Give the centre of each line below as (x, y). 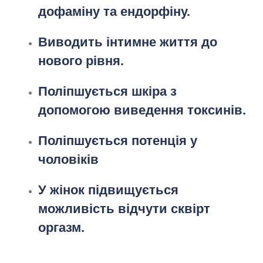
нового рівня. (81, 60)
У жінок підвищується (108, 190)
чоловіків (68, 159)
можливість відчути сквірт (124, 208)
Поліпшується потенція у (118, 140)
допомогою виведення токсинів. (142, 110)
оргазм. (61, 227)
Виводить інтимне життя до (128, 42)
